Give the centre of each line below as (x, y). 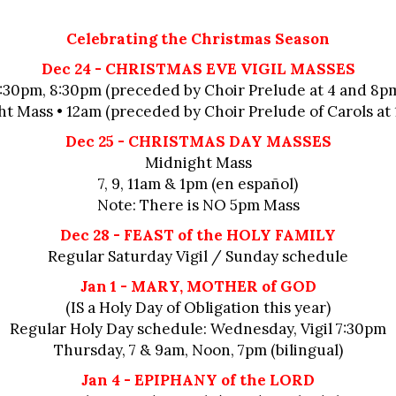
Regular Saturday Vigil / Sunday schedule (198, 256)
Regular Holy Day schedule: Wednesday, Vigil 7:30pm (198, 329)
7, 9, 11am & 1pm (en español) (198, 184)
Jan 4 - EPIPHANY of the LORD (198, 380)
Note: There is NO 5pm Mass (198, 205)
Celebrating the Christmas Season (198, 39)
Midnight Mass (198, 163)
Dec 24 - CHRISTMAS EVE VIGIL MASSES (198, 69)
